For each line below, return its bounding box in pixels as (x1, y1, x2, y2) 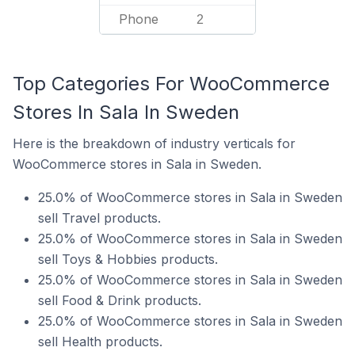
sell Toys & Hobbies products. (38, 251, 218, 267)
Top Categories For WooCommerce (13, 72, 330, 95)
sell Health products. (38, 334, 162, 349)
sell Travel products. (38, 210, 161, 226)
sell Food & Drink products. (38, 292, 201, 308)
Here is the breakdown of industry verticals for (13, 136, 296, 151)
